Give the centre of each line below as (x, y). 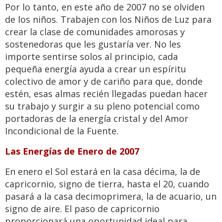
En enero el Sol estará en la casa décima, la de (103, 172)
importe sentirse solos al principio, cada (91, 57)
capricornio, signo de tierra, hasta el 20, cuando (107, 184)
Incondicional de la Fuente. (62, 131)
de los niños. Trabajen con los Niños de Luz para (108, 20)
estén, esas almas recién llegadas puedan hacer (106, 94)
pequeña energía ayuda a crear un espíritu (96, 69)
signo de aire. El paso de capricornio (82, 209)
